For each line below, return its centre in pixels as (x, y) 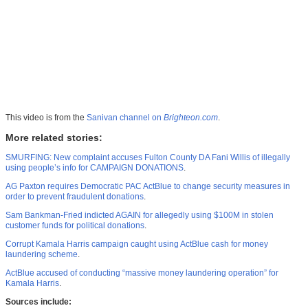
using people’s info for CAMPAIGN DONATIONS (95, 168)
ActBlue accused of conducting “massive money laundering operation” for (142, 273)
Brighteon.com (191, 118)
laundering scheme (42, 255)
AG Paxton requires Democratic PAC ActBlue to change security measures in (148, 187)
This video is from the (46, 118)
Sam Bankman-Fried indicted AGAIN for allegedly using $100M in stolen (140, 216)
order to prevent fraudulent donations (75, 197)
